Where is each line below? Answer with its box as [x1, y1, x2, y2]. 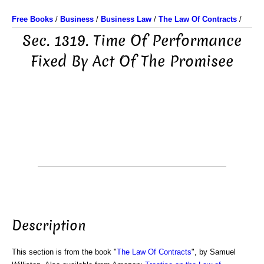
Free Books [12, 15, 53, 24]
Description [12, 216, 86, 235]
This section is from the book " [12, 247, 117, 256]
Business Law [101, 15, 151, 24]
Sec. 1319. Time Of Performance [22, 31, 242, 51]
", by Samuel [192, 247, 236, 256]
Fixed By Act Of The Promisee [31, 51, 233, 72]
